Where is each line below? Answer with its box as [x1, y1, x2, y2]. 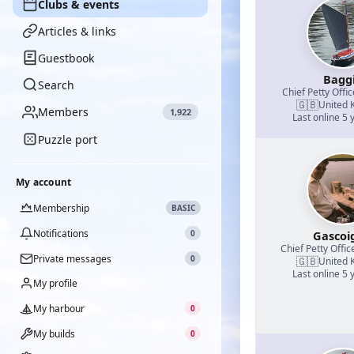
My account [16, 175, 72, 189]
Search [38, 77, 74, 92]
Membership [33, 201, 89, 215]
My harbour [33, 301, 85, 315]
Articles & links [38, 23, 116, 39]
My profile [33, 277, 77, 290]
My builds [33, 326, 75, 341]
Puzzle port [38, 131, 97, 147]
